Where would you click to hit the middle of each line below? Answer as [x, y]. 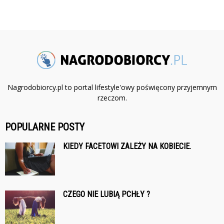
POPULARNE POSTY [45, 127]
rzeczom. [112, 98]
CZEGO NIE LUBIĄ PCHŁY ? [106, 194]
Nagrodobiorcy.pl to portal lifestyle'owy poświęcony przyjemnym [112, 87]
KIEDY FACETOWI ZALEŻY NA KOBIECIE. [127, 146]
